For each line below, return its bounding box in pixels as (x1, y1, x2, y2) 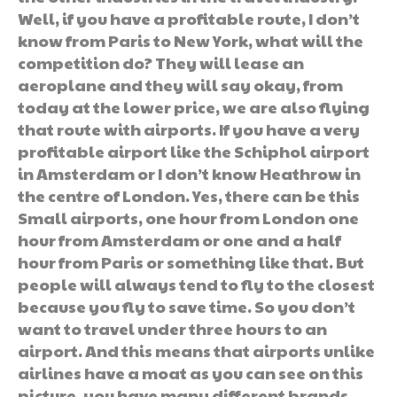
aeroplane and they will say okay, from (18, 73, 343, 96)
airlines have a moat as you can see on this (18, 361, 363, 384)
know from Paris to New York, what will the (18, 28, 363, 51)
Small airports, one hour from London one (18, 206, 359, 229)
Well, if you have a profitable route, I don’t (18, 6, 360, 29)
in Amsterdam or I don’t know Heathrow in (18, 161, 361, 184)
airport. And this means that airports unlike (18, 339, 375, 362)
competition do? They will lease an (18, 51, 304, 74)
